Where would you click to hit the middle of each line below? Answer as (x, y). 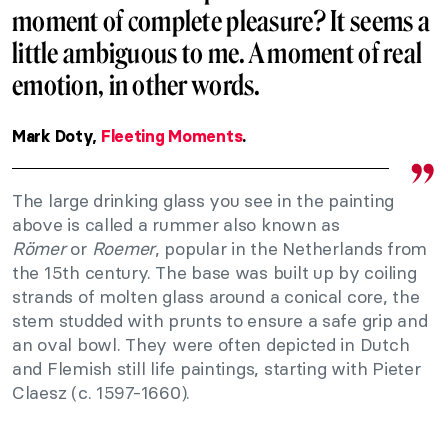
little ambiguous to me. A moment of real (217, 53)
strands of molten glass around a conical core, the (216, 296)
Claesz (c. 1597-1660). (101, 392)
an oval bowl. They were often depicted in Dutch (211, 344)
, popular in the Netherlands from (291, 248)
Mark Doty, (56, 135)
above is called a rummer (115, 224)
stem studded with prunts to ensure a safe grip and (220, 320)
